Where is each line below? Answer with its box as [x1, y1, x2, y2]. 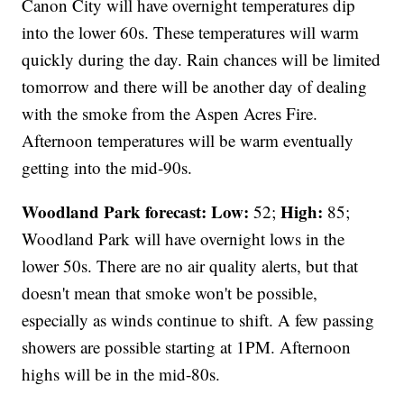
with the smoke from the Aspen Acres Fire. [22, 102, 318, 125]
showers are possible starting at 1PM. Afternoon [22, 335, 352, 359]
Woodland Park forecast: [22, 199, 207, 225]
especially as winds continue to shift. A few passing [22, 308, 375, 332]
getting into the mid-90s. [22, 156, 193, 179]
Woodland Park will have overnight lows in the [22, 227, 345, 251]
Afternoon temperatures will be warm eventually [22, 129, 354, 152]
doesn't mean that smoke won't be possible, [22, 281, 318, 305]
